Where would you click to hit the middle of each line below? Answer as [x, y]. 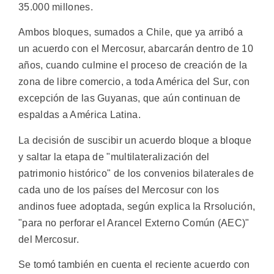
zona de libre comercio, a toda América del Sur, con [134, 82]
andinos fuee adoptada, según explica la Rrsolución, [137, 206]
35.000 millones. [56, 7]
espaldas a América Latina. [80, 115]
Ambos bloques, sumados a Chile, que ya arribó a [131, 32]
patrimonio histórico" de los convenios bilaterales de [136, 173]
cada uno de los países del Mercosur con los [119, 190]
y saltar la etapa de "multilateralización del [114, 157]
